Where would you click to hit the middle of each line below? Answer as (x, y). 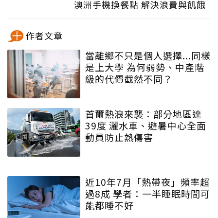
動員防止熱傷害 (119, 137)
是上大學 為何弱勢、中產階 (145, 67)
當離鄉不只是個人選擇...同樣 (148, 55)
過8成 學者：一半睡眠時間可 (148, 194)
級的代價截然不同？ (129, 79)
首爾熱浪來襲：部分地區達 (144, 114)
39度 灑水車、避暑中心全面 (146, 126)
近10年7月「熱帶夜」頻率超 (147, 182)
